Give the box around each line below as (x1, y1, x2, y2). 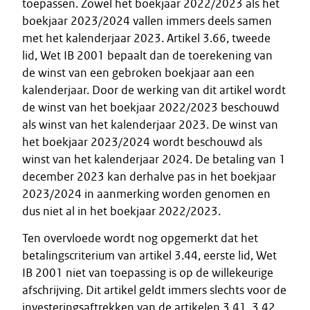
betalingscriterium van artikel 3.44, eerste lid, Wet (22, 248, 277, 263)
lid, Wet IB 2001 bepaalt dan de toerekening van (22, 48, 273, 63)
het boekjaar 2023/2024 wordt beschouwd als (22, 134, 262, 149)
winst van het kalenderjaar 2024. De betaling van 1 (22, 152, 286, 167)
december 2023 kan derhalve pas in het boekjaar (22, 169, 276, 184)
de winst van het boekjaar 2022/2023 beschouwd (22, 100, 280, 115)
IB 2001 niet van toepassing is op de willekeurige (22, 265, 273, 280)
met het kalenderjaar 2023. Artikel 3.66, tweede (22, 30, 271, 46)
